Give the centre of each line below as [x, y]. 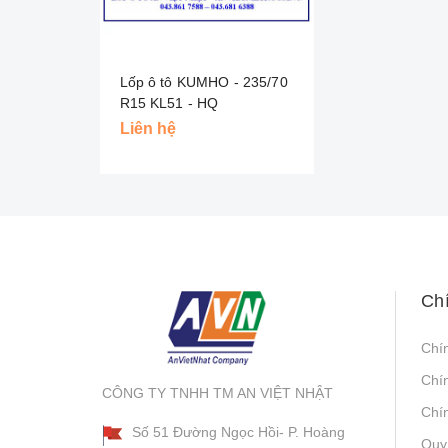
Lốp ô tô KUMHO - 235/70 [203, 81]
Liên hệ [147, 128]
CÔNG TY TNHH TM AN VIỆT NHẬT [217, 393]
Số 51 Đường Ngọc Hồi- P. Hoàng [238, 432]
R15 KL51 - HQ [169, 102]
